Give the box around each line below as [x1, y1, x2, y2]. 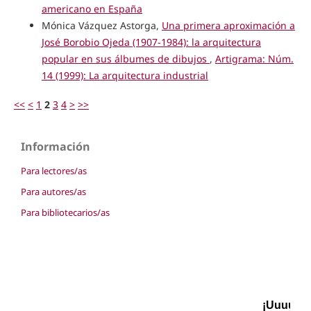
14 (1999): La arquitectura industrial [41, 68, 208, 82]
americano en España [41, 1, 142, 15]
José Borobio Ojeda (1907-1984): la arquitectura [41, 35, 261, 49]
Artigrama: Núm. [215, 51, 294, 65]
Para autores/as [21, 185, 86, 198]
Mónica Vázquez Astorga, [41, 18, 162, 32]
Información [21, 138, 90, 154]
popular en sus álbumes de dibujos [41, 51, 210, 65]
